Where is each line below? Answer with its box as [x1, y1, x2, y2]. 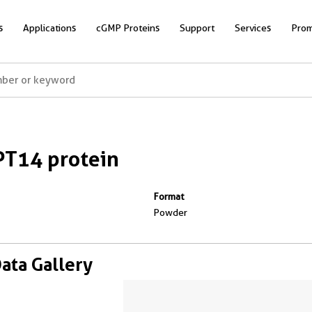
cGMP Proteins [96, 22, 159, 33]
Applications [23, 22, 76, 33]
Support [180, 22, 214, 33]
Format [153, 191, 184, 202]
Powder [153, 207, 187, 218]
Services [235, 22, 271, 33]
